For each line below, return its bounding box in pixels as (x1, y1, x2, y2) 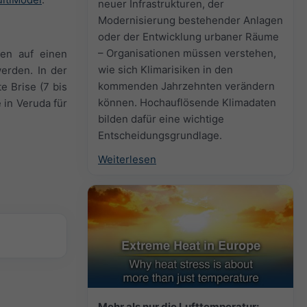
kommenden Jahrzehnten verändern (98, 79, 275, 93)
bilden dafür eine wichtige (98, 112, 224, 125)
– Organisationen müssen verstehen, (98, 46, 276, 60)
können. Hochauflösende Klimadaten (98, 95, 276, 109)
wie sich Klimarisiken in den (98, 62, 233, 76)
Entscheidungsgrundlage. (98, 128, 222, 142)
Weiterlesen (98, 152, 156, 166)
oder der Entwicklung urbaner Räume (98, 29, 279, 43)
